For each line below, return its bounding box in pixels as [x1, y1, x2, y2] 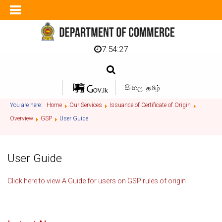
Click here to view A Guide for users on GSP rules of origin [7, 177, 186, 185]
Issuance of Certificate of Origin [110, 102, 191, 109]
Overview [10, 115, 33, 122]
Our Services [69, 102, 102, 109]
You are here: [10, 102, 45, 109]
